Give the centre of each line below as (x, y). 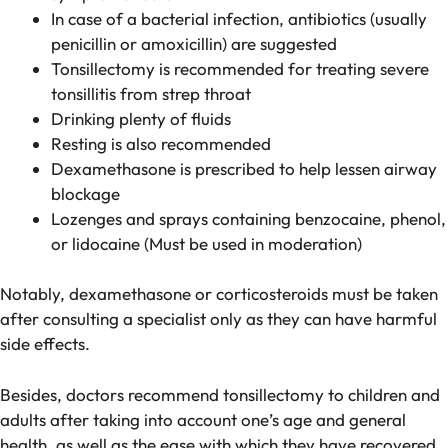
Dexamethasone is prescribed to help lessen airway (244, 168)
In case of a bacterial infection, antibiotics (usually (239, 18)
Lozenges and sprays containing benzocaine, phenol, (248, 218)
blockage (85, 193)
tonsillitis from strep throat (151, 93)
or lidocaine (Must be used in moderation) (206, 243)
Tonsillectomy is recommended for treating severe (240, 68)
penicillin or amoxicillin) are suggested (194, 43)
